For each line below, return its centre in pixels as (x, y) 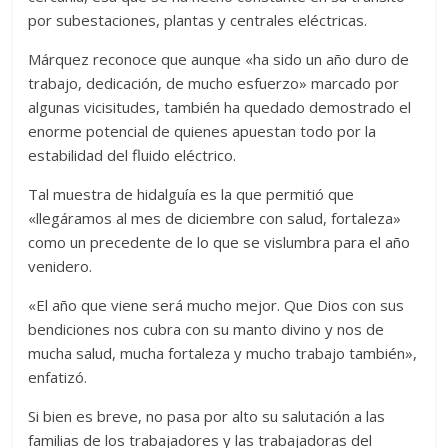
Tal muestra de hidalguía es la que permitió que (191, 194)
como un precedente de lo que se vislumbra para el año (219, 242)
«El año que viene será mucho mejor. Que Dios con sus (216, 305)
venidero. (60, 266)
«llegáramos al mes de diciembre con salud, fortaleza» (215, 218)
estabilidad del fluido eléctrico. (132, 155)
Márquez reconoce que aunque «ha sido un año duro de (219, 59)
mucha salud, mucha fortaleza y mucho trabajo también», (223, 353)
